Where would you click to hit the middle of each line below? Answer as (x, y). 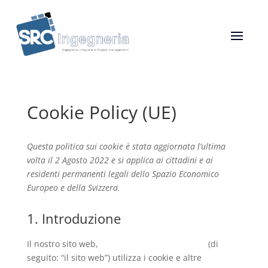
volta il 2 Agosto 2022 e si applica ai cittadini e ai (120, 160)
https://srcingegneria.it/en (153, 244)
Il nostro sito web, (63, 244)
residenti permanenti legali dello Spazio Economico (123, 174)
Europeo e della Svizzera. (73, 188)
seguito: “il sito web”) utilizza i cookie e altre (114, 258)
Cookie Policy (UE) (101, 112)
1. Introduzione (74, 218)
